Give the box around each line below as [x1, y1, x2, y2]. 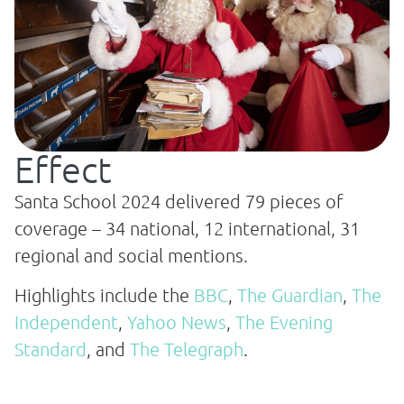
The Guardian [237, 283, 343, 306]
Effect [14, 147, 111, 191]
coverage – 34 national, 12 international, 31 [14, 216, 360, 239]
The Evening [235, 310, 333, 333]
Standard [14, 337, 87, 360]
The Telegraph [130, 337, 243, 360]
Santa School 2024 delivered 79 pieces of [14, 189, 344, 212]
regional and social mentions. [14, 243, 248, 266]
